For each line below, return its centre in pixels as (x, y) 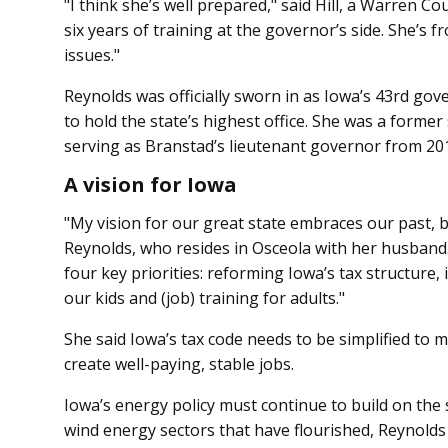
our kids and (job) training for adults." (204, 298)
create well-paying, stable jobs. (179, 364)
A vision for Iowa (150, 185)
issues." (92, 55)
